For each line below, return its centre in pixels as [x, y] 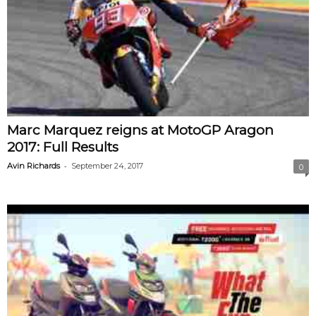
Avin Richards [34, 165]
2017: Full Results [63, 147]
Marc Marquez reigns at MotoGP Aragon [140, 130]
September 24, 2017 [107, 165]
